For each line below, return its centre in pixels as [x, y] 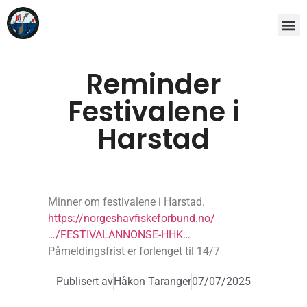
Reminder [153, 85]
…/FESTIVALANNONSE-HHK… [119, 235]
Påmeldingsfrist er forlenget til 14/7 [134, 251]
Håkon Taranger [152, 282]
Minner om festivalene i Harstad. [126, 202]
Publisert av [85, 282]
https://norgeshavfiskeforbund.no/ [132, 219]
